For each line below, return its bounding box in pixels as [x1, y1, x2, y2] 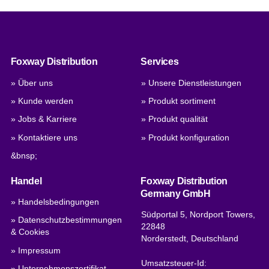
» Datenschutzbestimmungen [11, 216, 122, 225]
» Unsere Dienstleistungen [141, 78, 242, 88]
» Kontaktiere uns [11, 133, 78, 142]
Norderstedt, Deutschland [141, 234, 239, 244]
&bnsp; [11, 151, 38, 160]
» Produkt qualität [141, 115, 208, 124]
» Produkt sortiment [141, 96, 216, 106]
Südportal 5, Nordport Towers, [141, 210, 256, 220]
